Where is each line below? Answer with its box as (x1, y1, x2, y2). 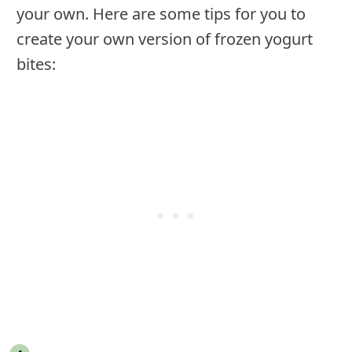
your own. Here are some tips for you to (16, 2, 306, 24)
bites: (16, 53, 56, 75)
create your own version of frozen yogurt (16, 27, 313, 49)
